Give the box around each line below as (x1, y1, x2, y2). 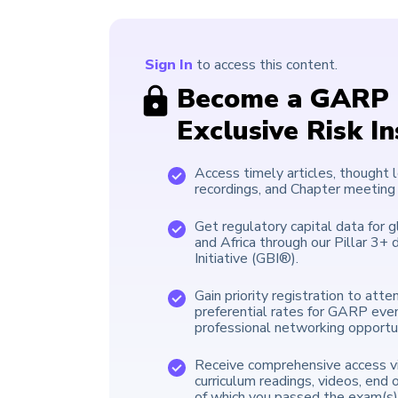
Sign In (145, 55, 193, 76)
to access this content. (193, 55, 338, 76)
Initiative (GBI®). (195, 249, 298, 269)
